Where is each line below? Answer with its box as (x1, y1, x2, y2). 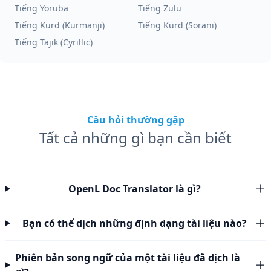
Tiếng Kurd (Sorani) (138, 19, 217, 31)
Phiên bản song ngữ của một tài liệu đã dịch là (15, 251, 240, 264)
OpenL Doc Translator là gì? (68, 182, 201, 195)
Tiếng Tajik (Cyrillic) (15, 36, 93, 48)
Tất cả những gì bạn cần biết (39, 128, 232, 148)
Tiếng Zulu (138, 2, 181, 14)
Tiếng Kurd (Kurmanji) (15, 19, 105, 31)
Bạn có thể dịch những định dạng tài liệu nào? (22, 217, 247, 230)
